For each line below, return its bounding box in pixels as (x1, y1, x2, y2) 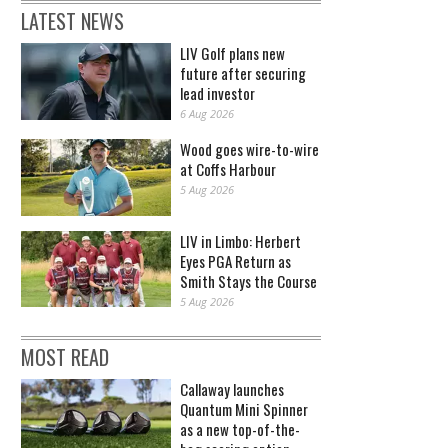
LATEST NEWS (21, 6, 124, 37)
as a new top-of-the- (180, 417, 300, 440)
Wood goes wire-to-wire (180, 138, 319, 161)
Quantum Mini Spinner (180, 397, 308, 420)
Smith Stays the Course (180, 269, 317, 292)
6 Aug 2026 (180, 106, 234, 122)
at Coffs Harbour (180, 158, 276, 181)
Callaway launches (180, 377, 284, 400)
